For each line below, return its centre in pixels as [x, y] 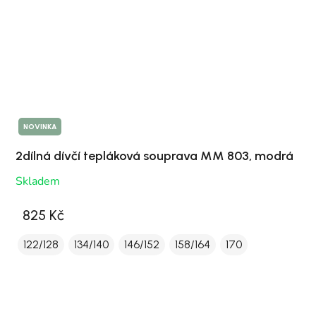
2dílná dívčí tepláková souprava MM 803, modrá [154, 156]
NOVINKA [40, 127]
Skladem [38, 182]
